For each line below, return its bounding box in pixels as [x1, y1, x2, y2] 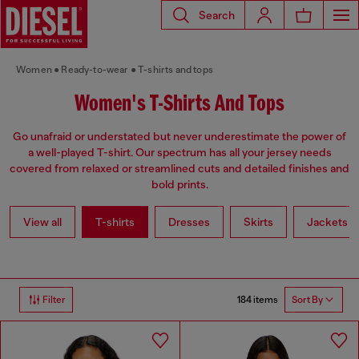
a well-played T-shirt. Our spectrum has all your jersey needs [27, 146, 332, 159]
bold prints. [151, 178, 208, 192]
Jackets [307, 216, 348, 229]
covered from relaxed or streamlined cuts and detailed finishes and [10, 162, 349, 175]
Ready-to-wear [61, 64, 129, 75]
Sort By [292, 294, 323, 306]
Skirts [244, 216, 273, 229]
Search [199, 8, 235, 22]
